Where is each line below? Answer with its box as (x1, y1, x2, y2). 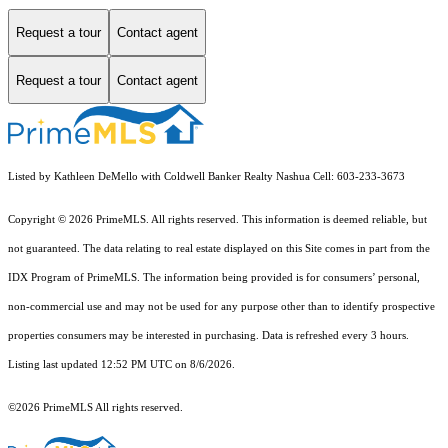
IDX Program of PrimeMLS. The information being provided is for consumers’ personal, (8, 272, 420, 284)
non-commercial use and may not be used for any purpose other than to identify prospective (8, 301, 435, 313)
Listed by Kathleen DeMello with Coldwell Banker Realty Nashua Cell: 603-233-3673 (8, 171, 405, 183)
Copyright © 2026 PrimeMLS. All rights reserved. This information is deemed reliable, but (8, 214, 427, 226)
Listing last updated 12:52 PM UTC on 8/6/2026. (8, 359, 238, 371)
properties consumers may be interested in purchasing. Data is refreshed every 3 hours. (8, 330, 409, 342)
